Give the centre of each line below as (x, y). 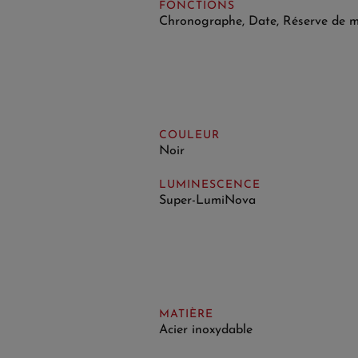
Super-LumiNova (207, 200)
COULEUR (189, 135)
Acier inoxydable (205, 330)
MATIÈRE (186, 314)
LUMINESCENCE (209, 185)
